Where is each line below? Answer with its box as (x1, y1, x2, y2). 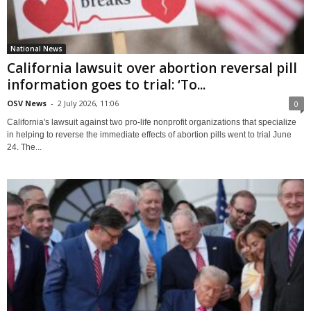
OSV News (7, 97, 47, 108)
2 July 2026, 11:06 (58, 97, 119, 108)
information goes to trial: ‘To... (7, 75, 205, 94)
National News (10, 43, 62, 53)
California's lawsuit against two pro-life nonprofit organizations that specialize (7, 117, 296, 127)
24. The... (7, 142, 42, 152)
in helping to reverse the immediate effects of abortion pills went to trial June (7, 129, 292, 140)
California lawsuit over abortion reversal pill (7, 58, 297, 77)
